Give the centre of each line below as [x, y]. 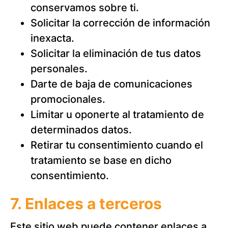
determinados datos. [81, 130]
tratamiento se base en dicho [101, 160]
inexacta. [52, 38]
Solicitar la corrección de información [120, 23]
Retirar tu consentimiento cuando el [117, 145]
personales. [59, 69]
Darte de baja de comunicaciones [111, 84]
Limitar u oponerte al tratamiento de [117, 115]
